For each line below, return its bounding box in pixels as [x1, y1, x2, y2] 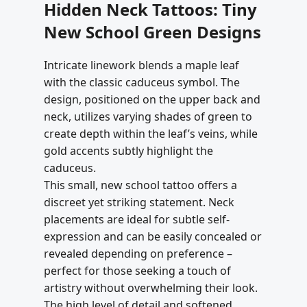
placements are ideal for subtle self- [44, 211, 230, 227]
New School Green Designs [44, 20, 261, 43]
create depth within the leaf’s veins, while [44, 125, 258, 141]
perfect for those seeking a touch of [44, 262, 231, 278]
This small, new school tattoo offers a [44, 177, 237, 193]
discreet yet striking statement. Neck [44, 194, 234, 210]
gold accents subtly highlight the [44, 143, 213, 158]
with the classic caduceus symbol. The [44, 74, 240, 90]
